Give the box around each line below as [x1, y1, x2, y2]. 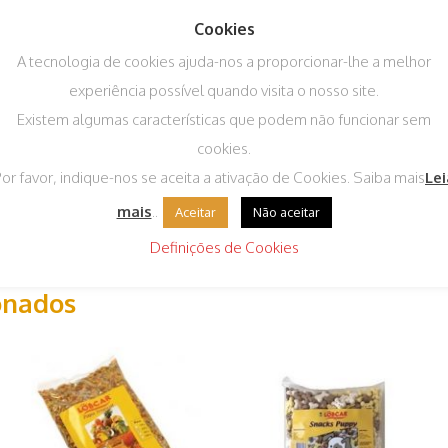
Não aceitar [252, 203, 320, 220]
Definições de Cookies [149, 237, 299, 257]
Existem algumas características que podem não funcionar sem [17, 109, 431, 129]
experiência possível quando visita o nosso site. [69, 80, 379, 100]
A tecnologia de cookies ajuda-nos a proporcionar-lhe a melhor [17, 51, 431, 71]
